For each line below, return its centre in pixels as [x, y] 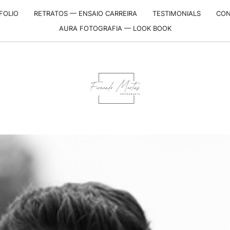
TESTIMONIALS [177, 13]
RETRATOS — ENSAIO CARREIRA [85, 13]
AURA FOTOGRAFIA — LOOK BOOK [115, 28]
